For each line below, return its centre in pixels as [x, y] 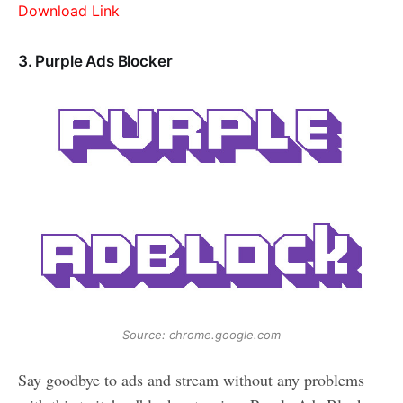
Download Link [69, 11]
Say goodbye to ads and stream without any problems [191, 380]
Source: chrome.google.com [201, 335]
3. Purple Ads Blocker [95, 62]
